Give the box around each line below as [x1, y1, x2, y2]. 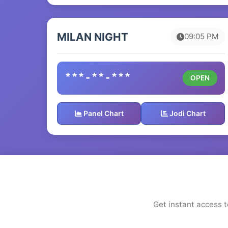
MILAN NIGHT [57, 30, 128, 43]
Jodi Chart [167, 109, 206, 118]
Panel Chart [81, 109, 124, 118]
